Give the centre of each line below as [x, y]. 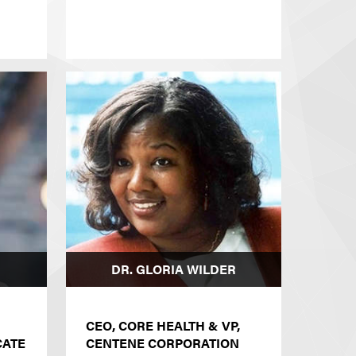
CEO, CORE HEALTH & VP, [163, 326]
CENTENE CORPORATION [163, 343]
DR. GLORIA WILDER [174, 269]
